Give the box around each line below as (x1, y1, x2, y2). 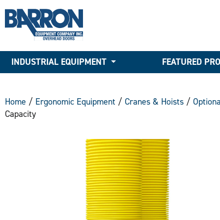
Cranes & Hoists (125, 95, 184, 108)
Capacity (5, 108, 36, 120)
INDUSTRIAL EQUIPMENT (11, 55, 107, 68)
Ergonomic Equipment (35, 95, 115, 108)
